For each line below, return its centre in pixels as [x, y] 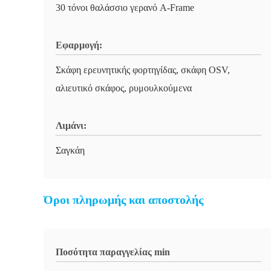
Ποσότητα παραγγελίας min [113, 252]
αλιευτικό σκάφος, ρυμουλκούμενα [124, 88]
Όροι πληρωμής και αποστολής [123, 200]
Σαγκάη [70, 150]
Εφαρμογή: [79, 45]
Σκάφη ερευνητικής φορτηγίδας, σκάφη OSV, [143, 70]
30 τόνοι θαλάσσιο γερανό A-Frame [125, 8]
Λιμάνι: [71, 126]
